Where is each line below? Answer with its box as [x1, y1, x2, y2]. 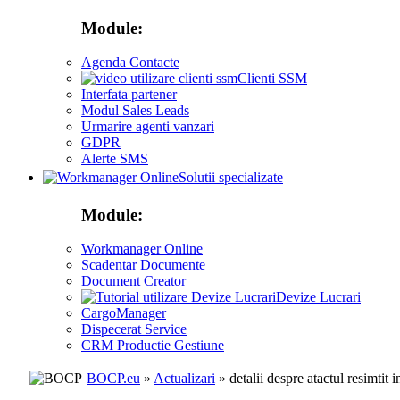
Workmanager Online [81, 241, 203, 257]
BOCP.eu [87, 371, 140, 386]
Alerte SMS [81, 151, 148, 167]
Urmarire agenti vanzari [81, 119, 214, 135]
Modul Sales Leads [81, 103, 189, 119]
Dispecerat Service [81, 321, 187, 337]
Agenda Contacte [81, 54, 179, 71]
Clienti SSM [237, 71, 307, 87]
